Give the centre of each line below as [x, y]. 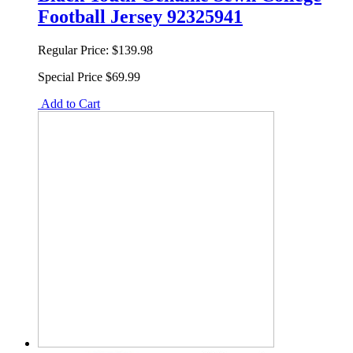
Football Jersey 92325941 [140, 16]
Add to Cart [69, 103]
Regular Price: [73, 50]
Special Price [70, 76]
